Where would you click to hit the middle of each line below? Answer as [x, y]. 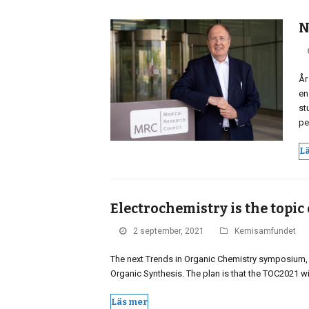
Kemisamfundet [265, 231]
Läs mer [129, 302]
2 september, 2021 [169, 231]
